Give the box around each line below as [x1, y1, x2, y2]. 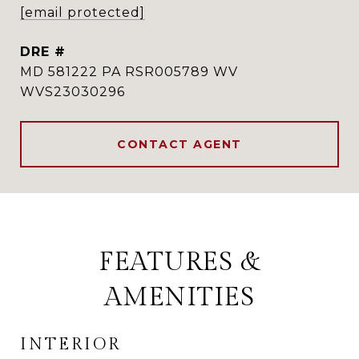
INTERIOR [20, 334, 121, 354]
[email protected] [20, 5, 145, 20]
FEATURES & [98, 247, 261, 277]
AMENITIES [104, 282, 255, 313]
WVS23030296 [20, 84, 125, 99]
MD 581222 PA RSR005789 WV [20, 64, 238, 79]
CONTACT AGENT [117, 137, 242, 151]
